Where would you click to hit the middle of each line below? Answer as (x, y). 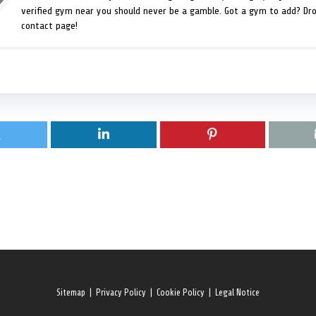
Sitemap (71, 293)
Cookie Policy (181, 293)
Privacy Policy (121, 293)
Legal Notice (237, 293)
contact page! (49, 26)
